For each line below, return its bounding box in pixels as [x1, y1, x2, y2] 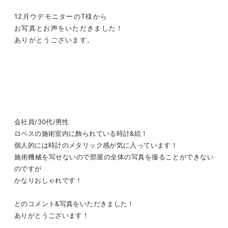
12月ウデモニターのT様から [14, 12, 108, 20]
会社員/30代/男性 [14, 118, 69, 126]
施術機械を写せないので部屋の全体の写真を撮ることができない [14, 153, 214, 161]
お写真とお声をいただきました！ [14, 24, 124, 32]
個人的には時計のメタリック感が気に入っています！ [14, 141, 178, 150]
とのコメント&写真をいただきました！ [14, 200, 134, 208]
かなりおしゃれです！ [14, 177, 82, 185]
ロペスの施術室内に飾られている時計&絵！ [14, 130, 148, 138]
